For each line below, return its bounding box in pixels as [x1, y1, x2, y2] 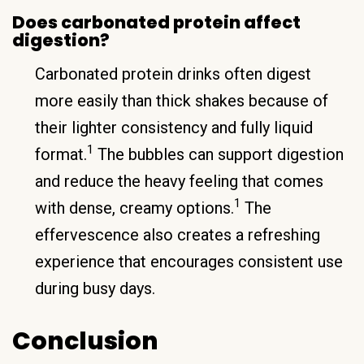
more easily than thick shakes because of [35, 90, 328, 110]
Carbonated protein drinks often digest [35, 63, 311, 84]
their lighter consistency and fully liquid [35, 117, 313, 137]
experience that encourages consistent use [35, 251, 343, 271]
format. [35, 144, 87, 164]
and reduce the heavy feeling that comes [35, 171, 323, 191]
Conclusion [12, 323, 158, 358]
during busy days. [35, 278, 155, 298]
